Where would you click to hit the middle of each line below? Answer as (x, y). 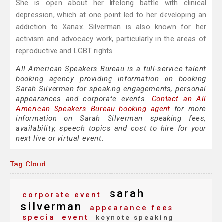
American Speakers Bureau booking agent (93, 109)
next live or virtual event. (60, 139)
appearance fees (130, 208)
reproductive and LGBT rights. (65, 51)
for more (188, 109)
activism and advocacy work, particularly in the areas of (111, 39)
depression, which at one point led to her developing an (111, 15)
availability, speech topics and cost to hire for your (111, 129)
